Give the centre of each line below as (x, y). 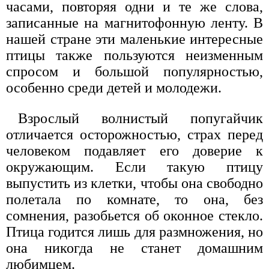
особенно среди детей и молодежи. (114, 88)
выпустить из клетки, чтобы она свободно (134, 183)
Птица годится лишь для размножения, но (134, 232)
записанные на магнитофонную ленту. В (134, 23)
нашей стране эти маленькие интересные (134, 39)
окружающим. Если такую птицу (134, 167)
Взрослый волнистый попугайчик (141, 119)
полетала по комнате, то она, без (134, 200)
